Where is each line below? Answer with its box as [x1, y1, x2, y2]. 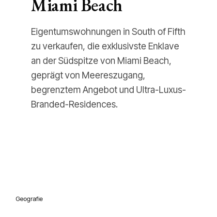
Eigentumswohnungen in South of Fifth [31, 26, 186, 37]
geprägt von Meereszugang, [31, 70, 145, 81]
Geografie [15, 195, 43, 202]
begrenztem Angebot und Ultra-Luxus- [31, 84, 186, 95]
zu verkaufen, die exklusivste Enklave [31, 41, 179, 52]
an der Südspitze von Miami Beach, [31, 55, 171, 66]
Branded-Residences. [31, 99, 118, 110]
